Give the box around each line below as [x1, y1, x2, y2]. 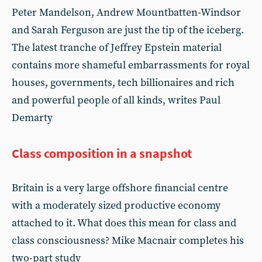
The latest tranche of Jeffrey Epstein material [12, 41, 222, 54]
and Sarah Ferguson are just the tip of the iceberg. [12, 23, 244, 37]
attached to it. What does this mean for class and [12, 216, 236, 230]
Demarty [12, 111, 53, 125]
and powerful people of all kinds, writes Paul [12, 94, 220, 107]
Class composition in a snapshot [12, 145, 192, 161]
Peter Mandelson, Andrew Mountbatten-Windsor [12, 6, 241, 19]
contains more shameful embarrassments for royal [12, 58, 250, 72]
